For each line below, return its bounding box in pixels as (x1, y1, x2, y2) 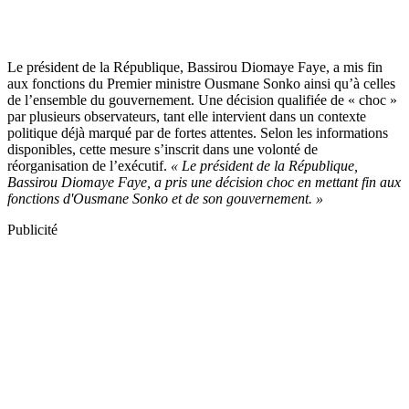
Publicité (7, 221, 58, 237)
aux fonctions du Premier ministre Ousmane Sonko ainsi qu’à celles (7, 75, 395, 91)
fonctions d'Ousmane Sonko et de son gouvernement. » (7, 190, 323, 206)
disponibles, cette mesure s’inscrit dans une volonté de (7, 141, 318, 157)
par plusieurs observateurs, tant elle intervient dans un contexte (7, 108, 366, 124)
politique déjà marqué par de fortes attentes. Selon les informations (7, 124, 388, 141)
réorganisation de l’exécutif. (7, 157, 171, 173)
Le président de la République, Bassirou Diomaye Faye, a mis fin (7, 58, 383, 75)
